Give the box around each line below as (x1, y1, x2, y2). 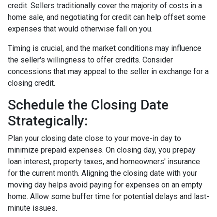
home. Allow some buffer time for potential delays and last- (8, 191, 209, 201)
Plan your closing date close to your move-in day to (8, 133, 181, 143)
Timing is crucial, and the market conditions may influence (8, 43, 201, 53)
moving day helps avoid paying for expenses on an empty (8, 180, 202, 189)
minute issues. (8, 203, 57, 213)
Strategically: (8, 112, 88, 129)
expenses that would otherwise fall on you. (8, 24, 153, 33)
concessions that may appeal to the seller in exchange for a (8, 66, 209, 76)
